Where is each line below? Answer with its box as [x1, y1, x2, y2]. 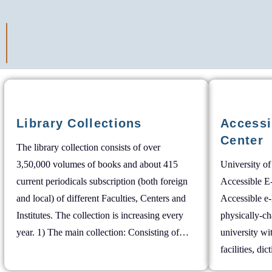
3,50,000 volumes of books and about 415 [16, 159, 178, 169]
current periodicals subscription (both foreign [16, 176, 188, 186]
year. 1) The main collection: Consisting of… [16, 227, 189, 237]
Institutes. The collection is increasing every [16, 210, 183, 220]
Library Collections [16, 117, 142, 130]
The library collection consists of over [16, 142, 160, 152]
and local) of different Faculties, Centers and [16, 193, 186, 203]
